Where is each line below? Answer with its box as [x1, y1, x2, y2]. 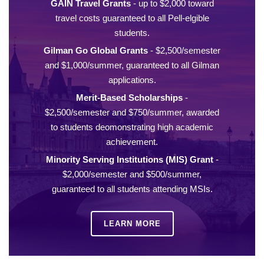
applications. [108, 75, 156, 85]
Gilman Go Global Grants [44, 45, 148, 56]
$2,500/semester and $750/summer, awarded [45, 107, 219, 118]
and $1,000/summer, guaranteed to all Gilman [45, 60, 219, 71]
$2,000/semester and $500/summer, [62, 169, 202, 180]
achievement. [106, 137, 158, 147]
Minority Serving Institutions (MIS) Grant [45, 154, 213, 165]
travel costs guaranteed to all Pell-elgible [55, 13, 209, 24]
